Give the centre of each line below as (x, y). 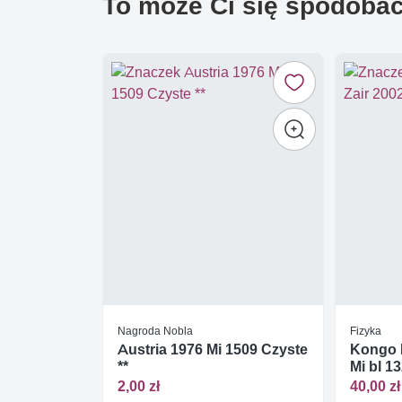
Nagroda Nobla (155, 330)
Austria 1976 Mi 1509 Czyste (213, 349)
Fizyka (366, 330)
